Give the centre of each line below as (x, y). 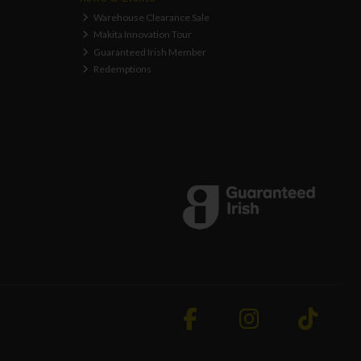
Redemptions (122, 69)
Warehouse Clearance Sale (151, 17)
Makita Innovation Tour (142, 34)
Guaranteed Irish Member (149, 52)
